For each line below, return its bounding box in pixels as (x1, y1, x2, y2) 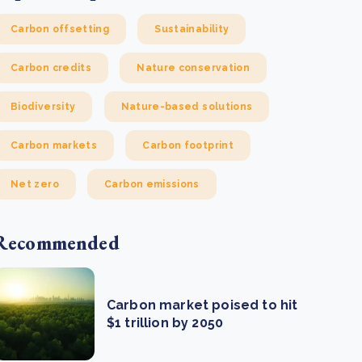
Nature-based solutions (120, 101, 253, 112)
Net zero (11, 179, 59, 190)
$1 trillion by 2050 (107, 314, 224, 330)
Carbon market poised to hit (107, 297, 298, 313)
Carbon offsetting (11, 23, 110, 35)
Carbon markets (11, 140, 98, 151)
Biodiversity (11, 101, 76, 112)
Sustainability (154, 23, 229, 35)
